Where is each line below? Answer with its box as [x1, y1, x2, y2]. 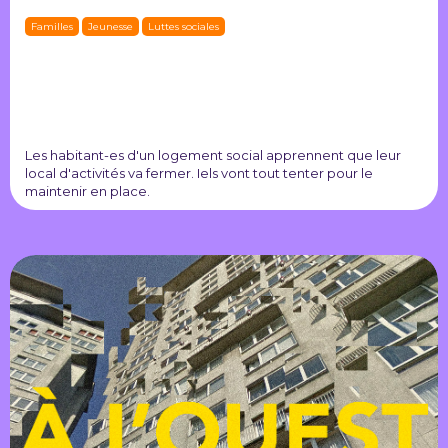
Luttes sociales [148, 20, 219, 34]
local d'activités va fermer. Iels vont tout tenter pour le [25, 165, 373, 182]
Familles [31, 20, 73, 34]
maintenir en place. [25, 183, 150, 200]
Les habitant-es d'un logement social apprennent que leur [25, 147, 401, 164]
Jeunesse [88, 20, 133, 34]
